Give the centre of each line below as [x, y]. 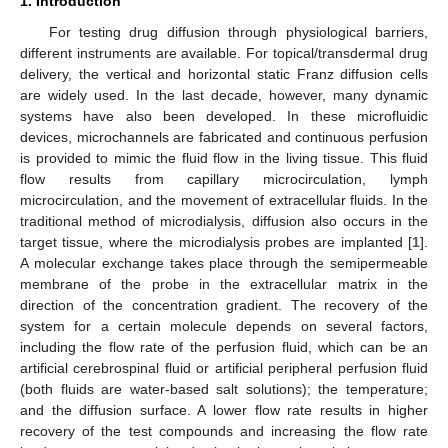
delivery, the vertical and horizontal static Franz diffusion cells [224, 73]
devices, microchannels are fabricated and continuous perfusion [224, 136]
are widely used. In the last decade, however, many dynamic [224, 94]
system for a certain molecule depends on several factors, [224, 325]
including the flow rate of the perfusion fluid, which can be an [224, 346]
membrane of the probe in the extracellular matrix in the [224, 283]
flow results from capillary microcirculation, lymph [224, 178]
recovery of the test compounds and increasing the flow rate [224, 430]
